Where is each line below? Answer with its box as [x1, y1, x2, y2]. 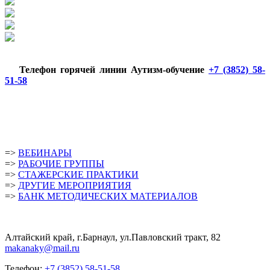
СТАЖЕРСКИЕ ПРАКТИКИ [18, 169, 139, 180]
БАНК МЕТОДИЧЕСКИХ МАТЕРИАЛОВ [18, 190, 198, 201]
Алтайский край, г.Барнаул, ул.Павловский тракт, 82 [5, 231, 221, 242]
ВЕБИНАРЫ [18, 147, 72, 158]
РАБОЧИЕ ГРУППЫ [18, 158, 104, 169]
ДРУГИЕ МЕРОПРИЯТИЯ [18, 180, 131, 190]
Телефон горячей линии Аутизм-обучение [19, 64, 209, 75]
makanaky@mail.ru [5, 242, 80, 253]
